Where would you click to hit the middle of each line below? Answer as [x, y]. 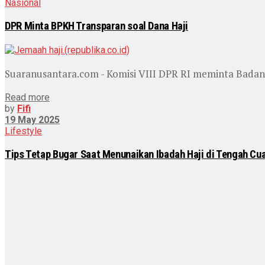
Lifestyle [23, 131]
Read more [27, 97]
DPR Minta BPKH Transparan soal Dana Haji [97, 26]
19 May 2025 [32, 119]
